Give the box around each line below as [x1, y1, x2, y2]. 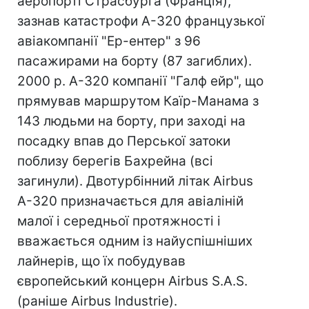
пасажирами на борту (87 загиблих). [17, 53, 252, 69]
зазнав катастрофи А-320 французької [17, 13, 265, 29]
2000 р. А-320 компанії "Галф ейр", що [17, 73, 263, 89]
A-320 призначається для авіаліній [17, 193, 243, 209]
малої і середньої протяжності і [17, 213, 221, 229]
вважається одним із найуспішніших [17, 233, 252, 249]
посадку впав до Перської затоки [17, 133, 230, 149]
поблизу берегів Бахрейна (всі [17, 153, 213, 169]
